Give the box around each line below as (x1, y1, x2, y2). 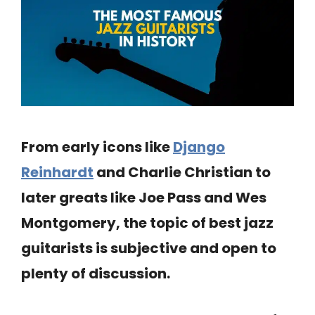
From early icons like (21, 137, 173, 157)
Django (173, 137, 225, 157)
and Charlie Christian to (94, 162, 271, 183)
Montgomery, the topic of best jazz (21, 213, 274, 233)
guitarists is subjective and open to (21, 238, 276, 259)
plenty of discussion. (21, 264, 170, 284)
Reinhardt (21, 162, 94, 183)
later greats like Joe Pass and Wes (21, 188, 266, 208)
